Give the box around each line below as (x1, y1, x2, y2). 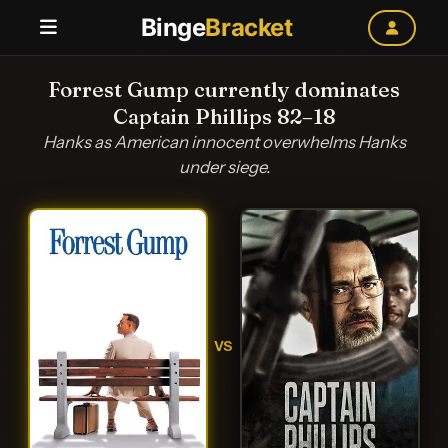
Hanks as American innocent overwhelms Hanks (42, 132, 406, 152)
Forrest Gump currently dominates (48, 77, 400, 102)
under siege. (178, 157, 270, 177)
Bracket (205, 13, 293, 42)
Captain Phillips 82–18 (112, 104, 336, 129)
